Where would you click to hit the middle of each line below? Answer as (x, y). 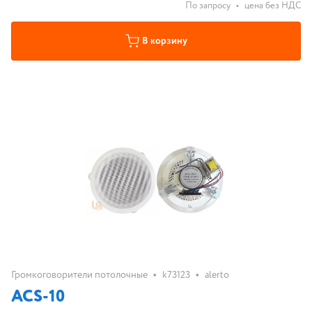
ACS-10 (38, 297)
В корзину (164, 41)
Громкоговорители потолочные (79, 275)
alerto (217, 275)
